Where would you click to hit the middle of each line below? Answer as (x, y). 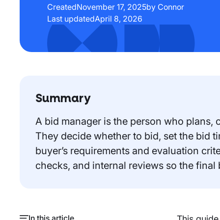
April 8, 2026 (119, 18)
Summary (63, 98)
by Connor (165, 7)
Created (62, 7)
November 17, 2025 (111, 7)
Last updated (71, 18)
